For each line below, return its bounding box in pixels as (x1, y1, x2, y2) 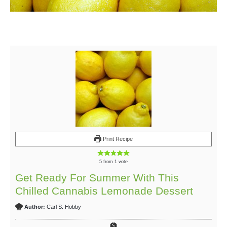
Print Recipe (101, 135, 133, 142)
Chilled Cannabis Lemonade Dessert (15, 184, 193, 197)
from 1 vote (102, 159, 128, 164)
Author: (24, 203, 47, 210)
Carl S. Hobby (46, 203, 81, 210)
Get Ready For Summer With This (15, 171, 179, 183)
